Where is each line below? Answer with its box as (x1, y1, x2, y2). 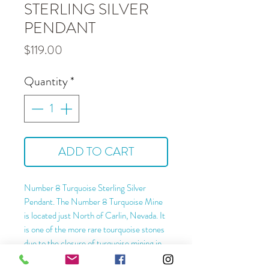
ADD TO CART (58, 143, 134, 160)
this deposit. (24, 250, 65, 264)
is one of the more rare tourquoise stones (24, 223, 165, 236)
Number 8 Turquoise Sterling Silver (24, 181, 146, 195)
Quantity (24, 73, 68, 90)
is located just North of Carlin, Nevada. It (24, 209, 165, 222)
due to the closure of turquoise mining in (24, 237, 162, 250)
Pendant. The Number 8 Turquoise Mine (24, 195, 163, 208)
